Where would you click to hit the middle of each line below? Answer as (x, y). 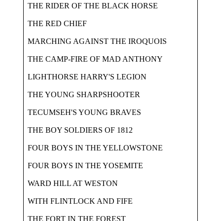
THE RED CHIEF (55, 23)
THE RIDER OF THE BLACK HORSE (91, 5)
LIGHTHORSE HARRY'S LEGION (85, 76)
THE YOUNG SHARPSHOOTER (82, 94)
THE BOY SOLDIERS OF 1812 (78, 130)
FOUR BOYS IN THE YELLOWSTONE (93, 147)
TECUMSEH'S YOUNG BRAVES (82, 112)
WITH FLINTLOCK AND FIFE (78, 201)
